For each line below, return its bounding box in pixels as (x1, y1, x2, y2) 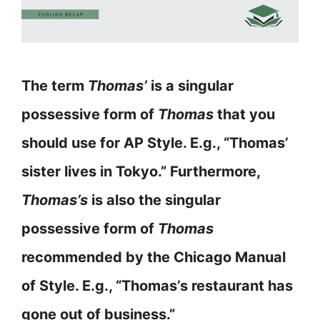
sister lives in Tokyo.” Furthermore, (21, 163, 260, 181)
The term (21, 77, 88, 95)
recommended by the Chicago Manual (21, 249, 286, 266)
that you (214, 106, 275, 124)
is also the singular (88, 191, 221, 209)
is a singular (147, 77, 234, 95)
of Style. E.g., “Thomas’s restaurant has (21, 277, 293, 295)
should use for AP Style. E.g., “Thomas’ (21, 134, 289, 152)
